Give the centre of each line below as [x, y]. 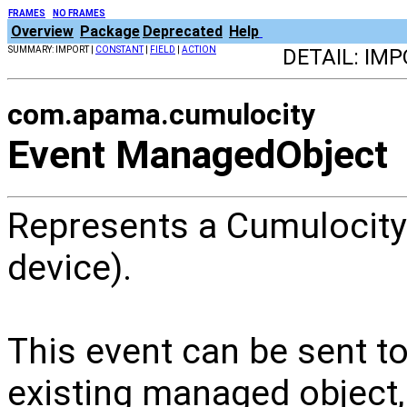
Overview [42, 31]
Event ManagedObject [198, 154]
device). [69, 268]
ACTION [199, 50]
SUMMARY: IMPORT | [52, 50]
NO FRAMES [79, 13]
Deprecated [183, 31]
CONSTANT [119, 50]
